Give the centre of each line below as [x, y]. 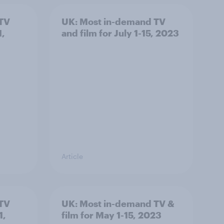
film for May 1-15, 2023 [111, 215]
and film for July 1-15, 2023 [120, 33]
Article [72, 156]
